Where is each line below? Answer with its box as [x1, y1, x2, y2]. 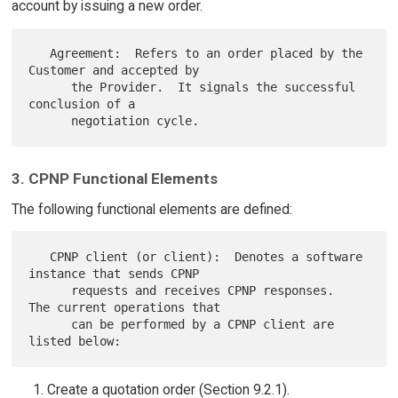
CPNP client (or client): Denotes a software [28, 249, 51, 264]
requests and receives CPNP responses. [28, 283, 72, 298]
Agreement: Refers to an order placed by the [28, 45, 51, 60]
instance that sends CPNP [28, 266, 200, 281]
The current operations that [28, 299, 221, 314]
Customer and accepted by [28, 62, 200, 77]
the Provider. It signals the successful [28, 79, 72, 94]
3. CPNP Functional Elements [11, 169, 218, 187]
